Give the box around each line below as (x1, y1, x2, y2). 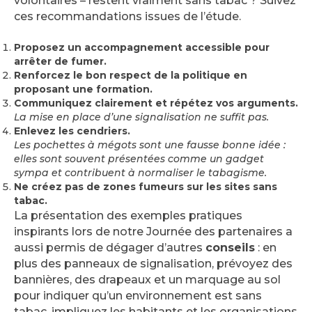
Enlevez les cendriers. (14, 124, 130, 137)
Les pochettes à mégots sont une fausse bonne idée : (14, 138, 286, 151)
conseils (205, 240, 255, 254)
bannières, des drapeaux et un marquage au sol (14, 272, 281, 286)
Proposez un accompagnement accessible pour (14, 40, 270, 54)
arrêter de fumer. (14, 54, 107, 68)
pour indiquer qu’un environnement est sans (14, 288, 262, 302)
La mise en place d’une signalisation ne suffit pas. (14, 110, 269, 123)
